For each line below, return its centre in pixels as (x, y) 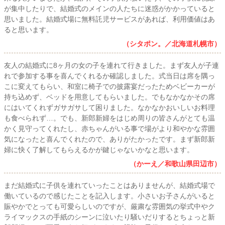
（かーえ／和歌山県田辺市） (175, 164)
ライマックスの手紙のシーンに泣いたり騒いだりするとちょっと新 (109, 217)
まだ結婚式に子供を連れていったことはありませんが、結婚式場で (109, 186)
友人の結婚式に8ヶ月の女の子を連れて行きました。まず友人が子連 (111, 66)
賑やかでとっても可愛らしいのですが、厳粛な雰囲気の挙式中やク (109, 207)
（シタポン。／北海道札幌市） (172, 44)
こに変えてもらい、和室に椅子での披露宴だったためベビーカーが (109, 87)
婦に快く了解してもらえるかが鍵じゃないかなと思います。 (99, 150)
